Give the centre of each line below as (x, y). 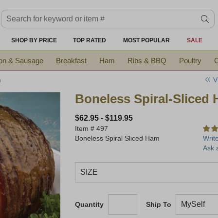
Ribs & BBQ (147, 61)
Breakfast (71, 61)
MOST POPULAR (146, 40)
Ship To (158, 204)
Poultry (190, 61)
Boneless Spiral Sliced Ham (117, 138)
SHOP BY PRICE (34, 40)
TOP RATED (89, 40)
